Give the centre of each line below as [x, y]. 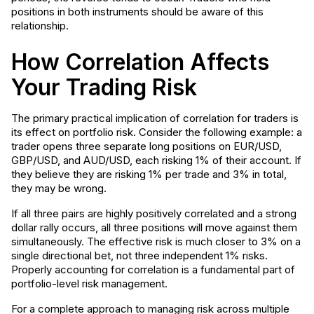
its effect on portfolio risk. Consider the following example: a [157, 132]
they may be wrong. [59, 188]
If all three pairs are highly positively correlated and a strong [154, 213]
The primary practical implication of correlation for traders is [155, 118]
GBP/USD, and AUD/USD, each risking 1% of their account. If [156, 160]
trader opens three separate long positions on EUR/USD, [146, 146]
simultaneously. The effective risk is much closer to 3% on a [156, 241]
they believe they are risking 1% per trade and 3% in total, [149, 174]
